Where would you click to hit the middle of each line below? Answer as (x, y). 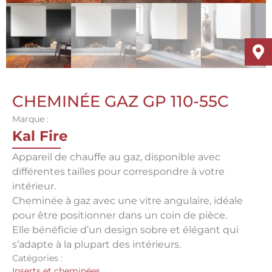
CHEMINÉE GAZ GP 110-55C (121, 101)
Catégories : (37, 258)
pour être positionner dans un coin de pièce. (120, 215)
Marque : (30, 119)
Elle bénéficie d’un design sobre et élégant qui (125, 229)
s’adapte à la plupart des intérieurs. (97, 244)
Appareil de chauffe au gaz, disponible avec (116, 157)
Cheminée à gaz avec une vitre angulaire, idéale (127, 200)
